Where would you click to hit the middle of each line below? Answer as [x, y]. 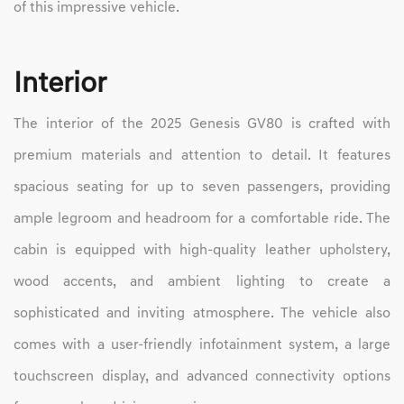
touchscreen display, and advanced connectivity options [202, 377]
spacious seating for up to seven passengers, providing [202, 188]
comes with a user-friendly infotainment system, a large [202, 346]
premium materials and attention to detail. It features [202, 156]
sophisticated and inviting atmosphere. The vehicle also [202, 314]
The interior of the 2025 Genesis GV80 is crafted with [202, 125]
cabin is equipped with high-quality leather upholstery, [202, 251]
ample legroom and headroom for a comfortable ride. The [202, 220]
